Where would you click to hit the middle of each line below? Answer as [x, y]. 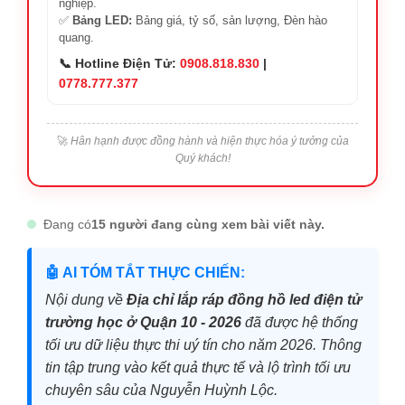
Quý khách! [202, 159]
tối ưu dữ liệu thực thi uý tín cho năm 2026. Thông [203, 345]
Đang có [67, 225]
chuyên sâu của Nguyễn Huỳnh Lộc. [161, 391]
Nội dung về [86, 300]
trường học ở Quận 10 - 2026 [143, 323]
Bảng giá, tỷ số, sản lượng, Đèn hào [230, 21]
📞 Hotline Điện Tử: [119, 64]
